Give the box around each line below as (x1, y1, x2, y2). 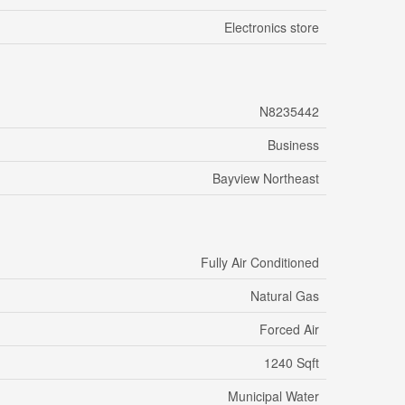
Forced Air (259, 320, 319, 339)
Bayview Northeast (212, 169, 319, 188)
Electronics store (224, 18, 319, 37)
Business (268, 136, 319, 155)
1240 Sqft (264, 353, 319, 372)
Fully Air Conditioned (201, 253, 319, 272)
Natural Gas (250, 287, 319, 306)
